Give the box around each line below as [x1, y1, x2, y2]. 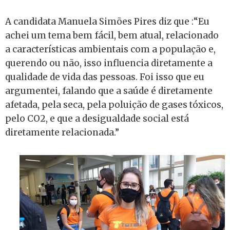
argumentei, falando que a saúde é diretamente [5, 85, 213, 97]
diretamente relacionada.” [5, 126, 119, 138]
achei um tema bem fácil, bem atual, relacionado [5, 29, 219, 41]
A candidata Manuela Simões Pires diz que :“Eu [5, 15, 209, 27]
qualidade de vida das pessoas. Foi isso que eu [5, 71, 204, 83]
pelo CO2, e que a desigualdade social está [5, 112, 189, 124]
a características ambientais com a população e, [5, 43, 216, 55]
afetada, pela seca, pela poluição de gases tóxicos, [5, 99, 223, 110]
